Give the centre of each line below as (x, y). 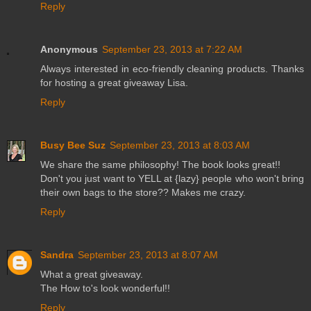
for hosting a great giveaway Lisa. (114, 82)
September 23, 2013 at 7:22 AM (172, 49)
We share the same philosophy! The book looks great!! (160, 164)
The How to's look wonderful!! (105, 288)
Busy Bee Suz (73, 145)
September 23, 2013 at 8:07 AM (148, 254)
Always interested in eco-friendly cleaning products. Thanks (172, 68)
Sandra (57, 254)
